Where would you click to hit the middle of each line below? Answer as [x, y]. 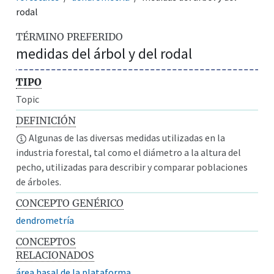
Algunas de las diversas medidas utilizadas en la [126, 137]
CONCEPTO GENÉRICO [70, 203]
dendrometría [45, 220]
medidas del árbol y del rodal [104, 53]
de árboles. [39, 181]
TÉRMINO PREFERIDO [70, 36]
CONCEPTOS [46, 241]
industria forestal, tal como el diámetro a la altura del [129, 152]
